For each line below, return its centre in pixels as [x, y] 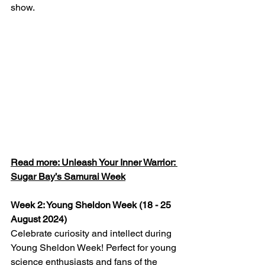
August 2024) [39, 219]
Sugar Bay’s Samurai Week [68, 176]
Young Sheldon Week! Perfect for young [95, 247]
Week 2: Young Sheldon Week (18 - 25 [92, 205]
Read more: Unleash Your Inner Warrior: [94, 162]
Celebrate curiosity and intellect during [92, 233]
